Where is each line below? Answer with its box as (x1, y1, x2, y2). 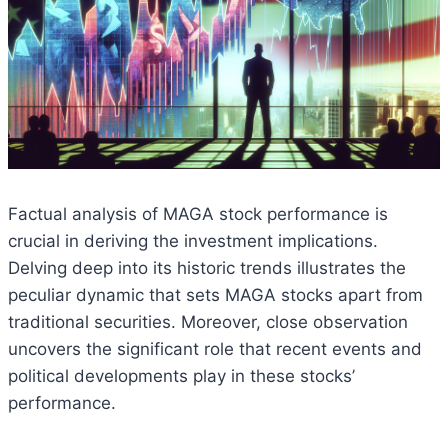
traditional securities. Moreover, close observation (8, 312, 408, 333)
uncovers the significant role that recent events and (8, 339, 422, 360)
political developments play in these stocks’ (8, 366, 355, 387)
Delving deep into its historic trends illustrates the (8, 258, 406, 279)
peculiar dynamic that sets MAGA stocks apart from (8, 285, 423, 306)
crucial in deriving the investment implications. (8, 231, 378, 252)
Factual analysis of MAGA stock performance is (8, 204, 388, 225)
